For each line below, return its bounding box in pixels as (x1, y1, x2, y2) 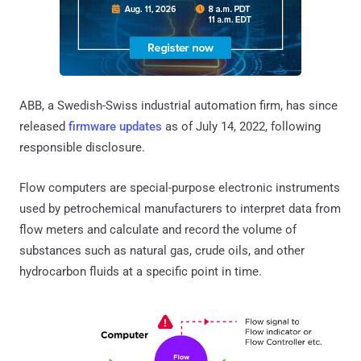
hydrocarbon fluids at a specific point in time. (19, 263, 262, 279)
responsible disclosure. (19, 139, 145, 155)
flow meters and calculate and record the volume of (19, 222, 297, 237)
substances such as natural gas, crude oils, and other (19, 243, 305, 258)
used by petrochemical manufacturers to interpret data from (19, 201, 341, 216)
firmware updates (68, 118, 162, 134)
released (19, 118, 68, 134)
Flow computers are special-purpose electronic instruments (19, 180, 340, 195)
